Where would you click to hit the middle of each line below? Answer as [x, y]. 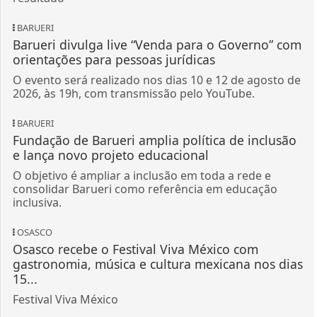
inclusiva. [37, 203]
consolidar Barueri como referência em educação [145, 189]
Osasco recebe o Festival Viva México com [135, 249]
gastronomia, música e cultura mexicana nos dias [157, 264]
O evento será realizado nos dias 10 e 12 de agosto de [156, 80]
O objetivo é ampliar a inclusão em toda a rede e [142, 176]
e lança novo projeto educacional [110, 155]
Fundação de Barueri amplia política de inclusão [154, 140]
